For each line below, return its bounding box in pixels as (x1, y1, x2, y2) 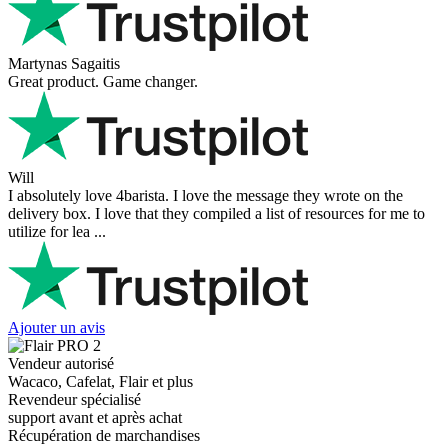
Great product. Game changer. (8, 73, 198, 91)
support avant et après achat (8, 409, 182, 427)
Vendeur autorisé (8, 355, 114, 373)
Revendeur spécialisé (8, 391, 141, 409)
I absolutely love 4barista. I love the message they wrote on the (8, 187, 403, 205)
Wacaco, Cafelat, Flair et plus (8, 373, 193, 391)
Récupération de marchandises (8, 427, 200, 445)
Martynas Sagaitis (8, 55, 120, 73)
